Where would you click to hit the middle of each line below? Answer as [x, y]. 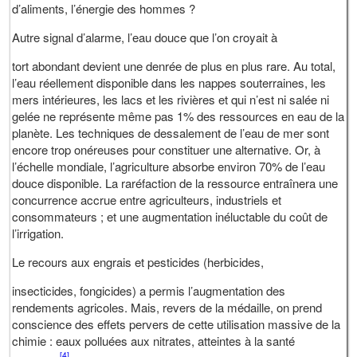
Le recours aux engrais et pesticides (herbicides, [138, 261]
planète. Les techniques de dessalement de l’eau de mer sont [171, 132]
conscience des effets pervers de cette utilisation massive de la [177, 324]
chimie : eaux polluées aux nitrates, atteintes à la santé [154, 340]
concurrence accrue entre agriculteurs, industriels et [147, 199]
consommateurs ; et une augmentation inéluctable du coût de [170, 216]
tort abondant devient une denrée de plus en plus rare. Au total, [174, 65]
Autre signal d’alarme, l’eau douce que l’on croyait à [145, 37]
